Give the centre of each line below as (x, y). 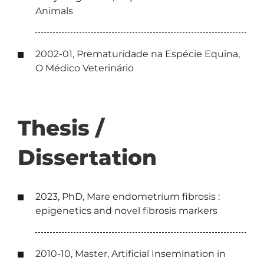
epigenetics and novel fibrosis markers (126, 211)
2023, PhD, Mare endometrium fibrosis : (128, 197)
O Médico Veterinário (85, 68)
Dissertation (87, 157)
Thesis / (61, 128)
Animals (54, 11)
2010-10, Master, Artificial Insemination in (131, 254)
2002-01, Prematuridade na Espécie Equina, (138, 54)
